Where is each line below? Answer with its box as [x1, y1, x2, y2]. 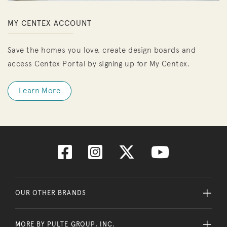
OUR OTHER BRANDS [15, 188, 86, 197]
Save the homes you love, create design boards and [8, 45, 196, 55]
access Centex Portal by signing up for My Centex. [8, 59, 190, 68]
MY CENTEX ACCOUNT [8, 18, 92, 28]
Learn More [19, 86, 60, 95]
